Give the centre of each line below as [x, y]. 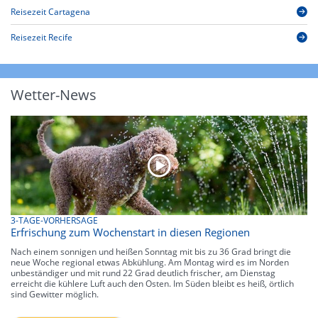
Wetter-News [54, 95]
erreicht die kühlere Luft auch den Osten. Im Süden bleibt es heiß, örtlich [152, 283]
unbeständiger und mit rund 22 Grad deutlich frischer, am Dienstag [143, 273]
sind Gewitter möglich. [55, 294]
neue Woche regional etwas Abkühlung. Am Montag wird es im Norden [150, 262]
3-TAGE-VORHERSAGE [54, 220]
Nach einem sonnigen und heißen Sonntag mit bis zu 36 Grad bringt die [151, 251]
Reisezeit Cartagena [50, 12]
